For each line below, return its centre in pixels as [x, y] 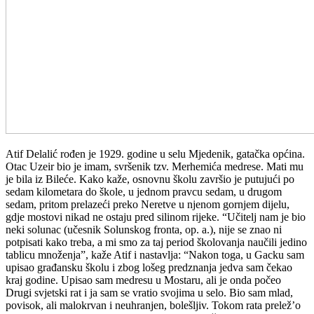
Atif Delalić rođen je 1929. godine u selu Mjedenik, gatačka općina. [155, 153]
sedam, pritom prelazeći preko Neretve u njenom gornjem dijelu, [148, 204]
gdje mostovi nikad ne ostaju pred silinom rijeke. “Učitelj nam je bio [156, 217]
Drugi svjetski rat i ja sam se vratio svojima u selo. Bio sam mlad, [149, 292]
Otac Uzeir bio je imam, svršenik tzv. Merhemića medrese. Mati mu [155, 166]
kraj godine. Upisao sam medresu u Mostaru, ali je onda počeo [143, 280]
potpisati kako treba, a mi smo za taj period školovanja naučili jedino [156, 242]
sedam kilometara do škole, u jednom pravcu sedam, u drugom [144, 191]
